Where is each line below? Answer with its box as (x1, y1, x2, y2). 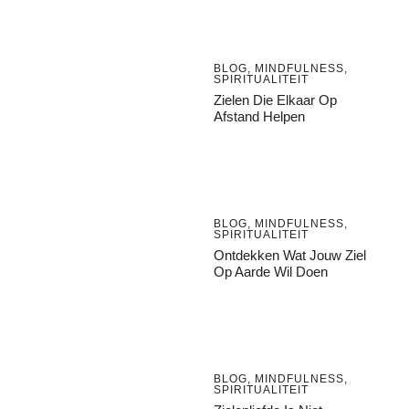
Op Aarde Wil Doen (214, 264, 328, 280)
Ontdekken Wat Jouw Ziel (214, 247, 366, 264)
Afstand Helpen (214, 109, 305, 125)
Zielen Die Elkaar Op (214, 92, 337, 109)
